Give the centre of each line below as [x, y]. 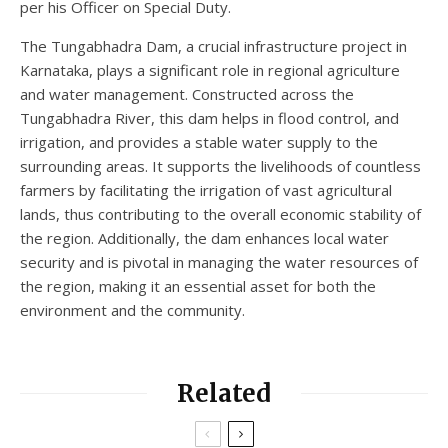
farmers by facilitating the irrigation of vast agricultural [206, 189]
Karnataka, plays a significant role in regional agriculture [210, 69]
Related [224, 393]
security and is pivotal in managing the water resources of [219, 261]
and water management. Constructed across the [187, 93]
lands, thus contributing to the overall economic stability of [220, 213]
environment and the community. [132, 309]
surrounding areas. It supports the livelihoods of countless [220, 165]
